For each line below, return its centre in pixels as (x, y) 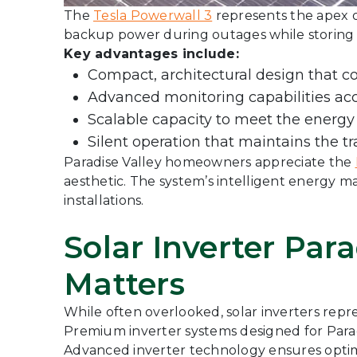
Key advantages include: (151, 54)
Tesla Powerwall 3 (153, 16)
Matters (124, 284)
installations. (104, 200)
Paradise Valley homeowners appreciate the (210, 162)
